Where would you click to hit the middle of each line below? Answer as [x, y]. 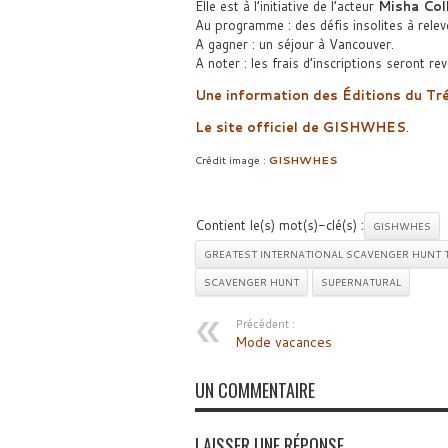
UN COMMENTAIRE [254, 390]
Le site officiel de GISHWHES [300, 127]
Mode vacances [283, 342]
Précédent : [264, 324]
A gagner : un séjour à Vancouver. [294, 44]
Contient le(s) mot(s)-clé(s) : [279, 225]
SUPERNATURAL [360, 282]
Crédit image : [231, 159]
